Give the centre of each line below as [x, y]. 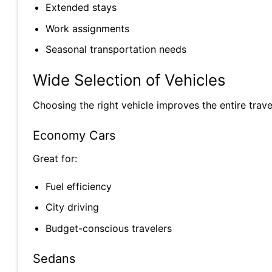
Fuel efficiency [78, 186]
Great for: [55, 158]
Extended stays [81, 8]
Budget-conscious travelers [108, 228]
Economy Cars [74, 135]
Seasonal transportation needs [116, 49]
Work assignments [87, 28]
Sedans [54, 258]
